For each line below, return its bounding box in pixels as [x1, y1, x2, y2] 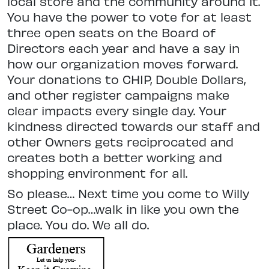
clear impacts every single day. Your [7, 103, 226, 118]
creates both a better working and [7, 150, 222, 165]
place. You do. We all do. [7, 217, 149, 232]
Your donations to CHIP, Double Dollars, [7, 71, 246, 87]
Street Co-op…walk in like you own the [7, 201, 239, 217]
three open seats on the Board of [7, 25, 216, 40]
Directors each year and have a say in [7, 40, 240, 56]
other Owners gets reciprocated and [7, 134, 234, 150]
